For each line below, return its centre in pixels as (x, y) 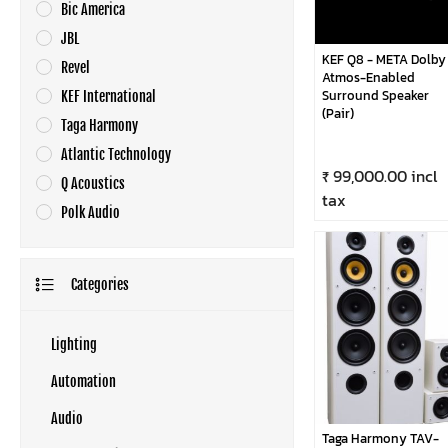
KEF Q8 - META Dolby (383, 59)
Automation (83, 381)
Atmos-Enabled (368, 77)
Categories (100, 284)
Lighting (74, 344)
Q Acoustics (93, 183)
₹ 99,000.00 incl (379, 175)
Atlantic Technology (116, 154)
